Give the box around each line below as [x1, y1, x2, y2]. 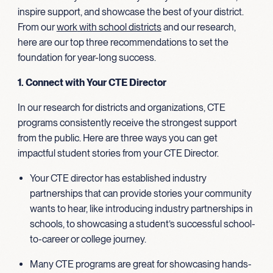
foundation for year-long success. [17, 51, 156, 63]
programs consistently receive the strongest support [17, 116, 237, 129]
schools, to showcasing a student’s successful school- [29, 218, 255, 230]
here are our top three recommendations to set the [17, 36, 229, 48]
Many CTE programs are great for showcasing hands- [29, 258, 252, 270]
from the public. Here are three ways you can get [17, 132, 218, 144]
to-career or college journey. [29, 233, 146, 245]
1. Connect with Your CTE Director [17, 76, 168, 88]
